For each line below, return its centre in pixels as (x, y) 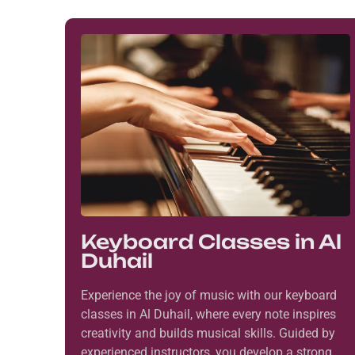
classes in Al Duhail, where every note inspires (208, 315)
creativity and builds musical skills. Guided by (208, 334)
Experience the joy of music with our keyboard (209, 296)
